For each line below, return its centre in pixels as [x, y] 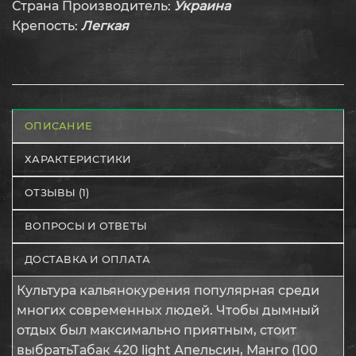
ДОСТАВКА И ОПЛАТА [88, 259]
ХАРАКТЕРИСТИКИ [78, 159]
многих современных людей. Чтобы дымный [168, 310]
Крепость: [46, 25]
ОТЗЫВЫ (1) [57, 192]
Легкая [105, 25]
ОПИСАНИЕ [59, 126]
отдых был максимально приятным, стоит [157, 330]
